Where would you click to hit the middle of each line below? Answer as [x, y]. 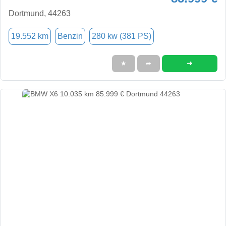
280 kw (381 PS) [122, 36]
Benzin [70, 36]
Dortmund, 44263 [40, 13]
